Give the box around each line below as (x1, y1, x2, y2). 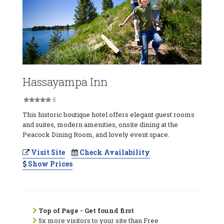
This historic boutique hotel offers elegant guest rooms (22, 109, 194, 119)
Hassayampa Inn (22, 74, 107, 89)
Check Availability (78, 147, 150, 157)
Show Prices (26, 158, 72, 168)
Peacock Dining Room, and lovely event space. (22, 129, 169, 139)
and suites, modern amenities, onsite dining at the (22, 119, 178, 129)
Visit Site (29, 147, 65, 157)
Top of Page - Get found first (38, 205, 134, 215)
